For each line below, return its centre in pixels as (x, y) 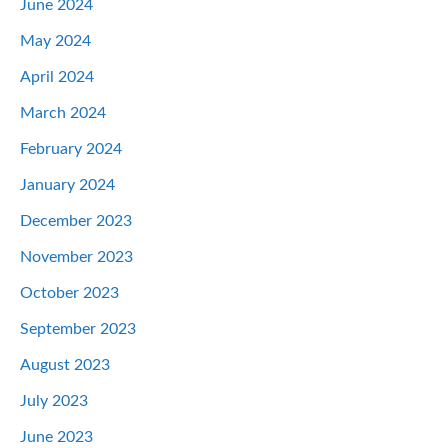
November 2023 (76, 257)
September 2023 (78, 329)
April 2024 (57, 77)
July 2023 (54, 401)
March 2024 (63, 113)
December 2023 (76, 221)
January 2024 (67, 185)
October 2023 (69, 293)
